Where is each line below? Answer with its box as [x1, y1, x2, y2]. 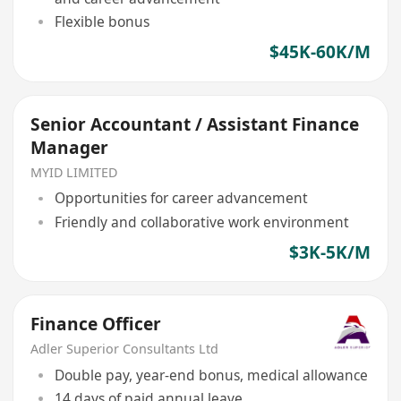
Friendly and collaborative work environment [54, 211, 349, 232]
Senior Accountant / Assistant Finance [30, 113, 360, 136]
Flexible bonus [54, 12, 149, 32]
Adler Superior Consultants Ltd [30, 340, 219, 358]
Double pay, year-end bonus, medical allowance [54, 364, 368, 385]
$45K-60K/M [269, 40, 371, 64]
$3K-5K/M [288, 240, 371, 264]
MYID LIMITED [30, 163, 118, 181]
